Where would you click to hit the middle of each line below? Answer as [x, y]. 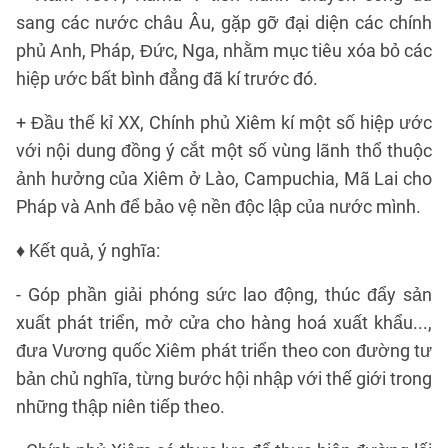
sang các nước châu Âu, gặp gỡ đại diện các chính [224, 22]
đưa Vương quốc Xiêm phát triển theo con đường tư [224, 350]
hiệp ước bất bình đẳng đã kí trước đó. [167, 78]
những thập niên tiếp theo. [120, 406]
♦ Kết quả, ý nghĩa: [88, 250]
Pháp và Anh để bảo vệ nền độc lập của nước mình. [218, 206]
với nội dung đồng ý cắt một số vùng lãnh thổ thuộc [224, 150]
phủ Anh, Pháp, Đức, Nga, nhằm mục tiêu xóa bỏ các [224, 50]
